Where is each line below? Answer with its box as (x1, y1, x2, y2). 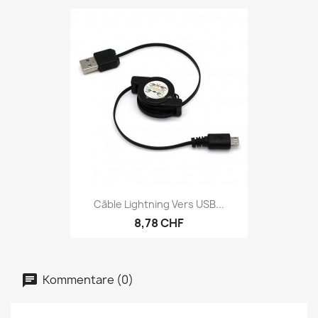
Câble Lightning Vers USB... (94, 197, 224, 211)
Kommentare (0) (40, 271, 133, 287)
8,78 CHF (134, 214, 184, 231)
